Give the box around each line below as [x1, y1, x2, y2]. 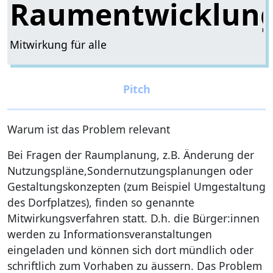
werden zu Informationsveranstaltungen [7, 226, 212, 241]
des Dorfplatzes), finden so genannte [7, 194, 194, 210]
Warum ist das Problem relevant [7, 121, 170, 136]
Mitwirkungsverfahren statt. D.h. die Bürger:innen [7, 210, 260, 225]
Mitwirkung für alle [10, 37, 107, 52]
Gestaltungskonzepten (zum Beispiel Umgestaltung [7, 179, 266, 194]
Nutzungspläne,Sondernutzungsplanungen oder [7, 163, 253, 178]
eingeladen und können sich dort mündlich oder [7, 242, 253, 257]
